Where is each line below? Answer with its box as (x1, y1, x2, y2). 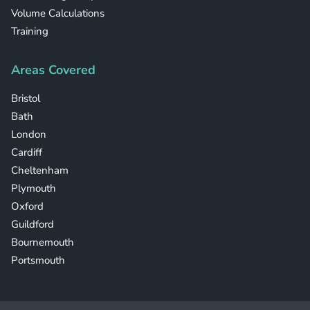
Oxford (11, 199, 44, 214)
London (11, 127, 46, 142)
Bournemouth (11, 235, 74, 250)
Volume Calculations (11, 6, 104, 21)
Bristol (11, 91, 40, 106)
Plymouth (11, 181, 56, 196)
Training (11, 24, 48, 39)
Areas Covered (11, 62, 95, 79)
